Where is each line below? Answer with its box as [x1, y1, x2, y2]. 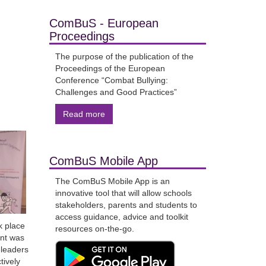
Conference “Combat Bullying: [55, 75, 168, 85]
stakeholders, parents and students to [55, 200, 197, 210]
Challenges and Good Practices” [55, 87, 177, 97]
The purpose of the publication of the [55, 52, 194, 61]
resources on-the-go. [55, 224, 134, 233]
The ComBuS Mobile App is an [55, 176, 170, 186]
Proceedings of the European [55, 64, 165, 73]
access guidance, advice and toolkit [55, 212, 188, 221]
